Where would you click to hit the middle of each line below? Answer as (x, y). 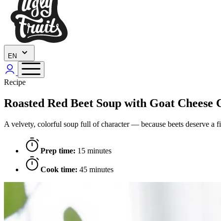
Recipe (15, 82)
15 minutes (93, 150)
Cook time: (59, 169)
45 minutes (95, 169)
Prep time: (58, 150)
